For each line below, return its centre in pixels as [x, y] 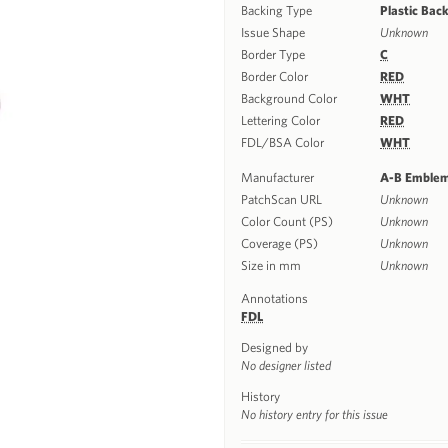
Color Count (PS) [287, 221]
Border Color [274, 76]
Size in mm [271, 265]
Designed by [274, 347]
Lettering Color [280, 120]
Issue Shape [273, 32]
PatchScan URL [281, 199]
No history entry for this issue [314, 414]
